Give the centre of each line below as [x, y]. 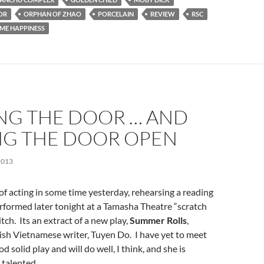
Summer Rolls [158, 220]
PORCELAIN [116, 14]
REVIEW [163, 14]
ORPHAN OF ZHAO [52, 14]
